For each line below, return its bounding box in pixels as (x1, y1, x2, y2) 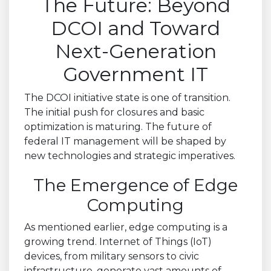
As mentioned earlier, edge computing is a (24, 221, 227, 233)
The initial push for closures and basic (24, 106, 204, 118)
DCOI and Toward (51, 16, 220, 40)
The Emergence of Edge (33, 174, 238, 195)
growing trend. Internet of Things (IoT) (24, 235, 212, 247)
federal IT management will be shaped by (24, 135, 226, 147)
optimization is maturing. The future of (24, 120, 212, 132)
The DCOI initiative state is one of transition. (24, 91, 230, 103)
